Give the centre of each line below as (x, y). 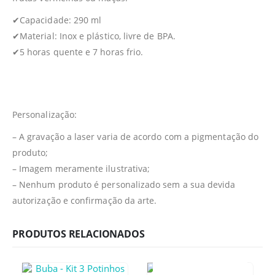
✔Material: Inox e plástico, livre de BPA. (94, 36)
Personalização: (45, 114)
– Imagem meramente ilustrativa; (81, 168)
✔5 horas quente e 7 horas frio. (78, 52)
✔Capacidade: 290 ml (57, 20)
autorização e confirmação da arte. (85, 200)
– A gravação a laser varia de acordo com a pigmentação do (135, 136)
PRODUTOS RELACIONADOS (79, 234)
